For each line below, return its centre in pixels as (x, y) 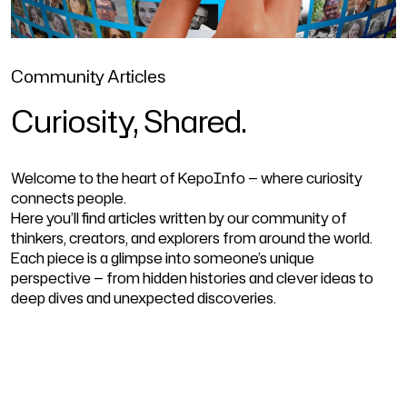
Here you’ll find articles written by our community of (179, 218)
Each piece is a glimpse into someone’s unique (163, 258)
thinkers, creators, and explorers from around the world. (192, 238)
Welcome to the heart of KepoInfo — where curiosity (187, 178)
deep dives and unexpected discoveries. (144, 298)
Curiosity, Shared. (129, 121)
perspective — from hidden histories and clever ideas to (192, 278)
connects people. (69, 198)
